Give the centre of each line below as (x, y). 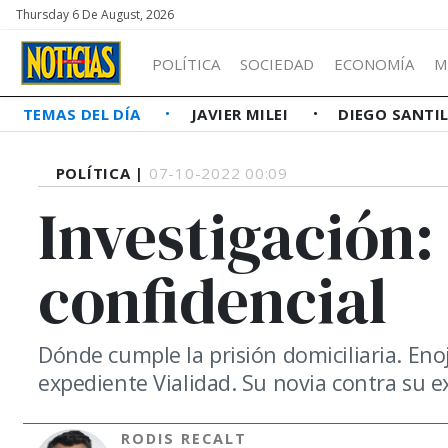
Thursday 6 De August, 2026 (95, 14)
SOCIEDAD (277, 63)
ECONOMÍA (374, 63)
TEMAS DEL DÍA (84, 114)
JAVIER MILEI (241, 114)
